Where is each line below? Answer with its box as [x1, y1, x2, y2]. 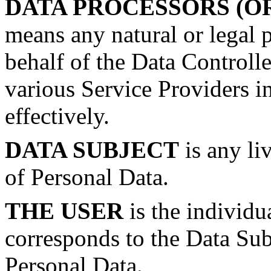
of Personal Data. [5, 163, 169, 190]
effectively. [5, 103, 109, 129]
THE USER [5, 197, 123, 224]
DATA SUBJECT [5, 136, 179, 163]
